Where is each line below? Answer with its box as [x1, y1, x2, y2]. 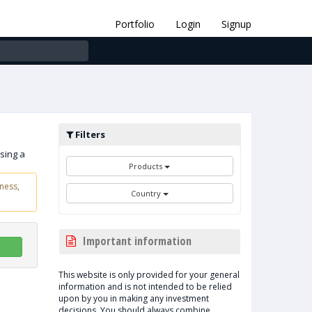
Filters [72, 128, 105, 141]
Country [130, 188, 163, 198]
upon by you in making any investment [58, 292, 209, 304]
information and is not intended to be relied [58, 281, 232, 292]
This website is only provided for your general [58, 269, 240, 281]
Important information [82, 233, 192, 249]
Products [129, 161, 165, 171]
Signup [221, 17, 251, 31]
